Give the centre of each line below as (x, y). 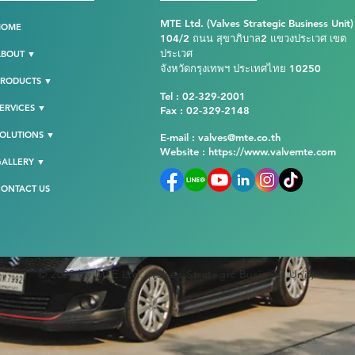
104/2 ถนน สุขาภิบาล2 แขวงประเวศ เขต (253, 38)
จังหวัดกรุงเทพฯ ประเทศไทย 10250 (240, 68)
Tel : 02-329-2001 (203, 96)
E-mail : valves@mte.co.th (220, 137)
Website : (184, 151)
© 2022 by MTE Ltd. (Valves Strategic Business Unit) (177, 274)
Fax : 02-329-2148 (205, 110)
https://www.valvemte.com (272, 151)
